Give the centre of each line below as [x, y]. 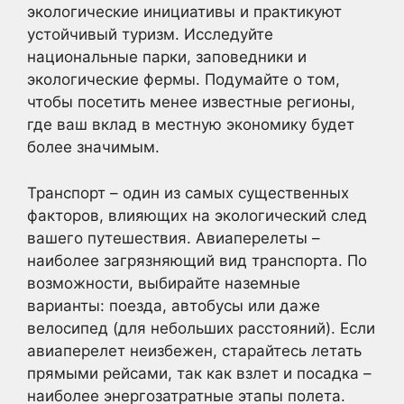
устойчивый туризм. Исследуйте [150, 35]
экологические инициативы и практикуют [184, 12]
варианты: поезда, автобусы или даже [174, 305]
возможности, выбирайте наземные [164, 283]
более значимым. [93, 147]
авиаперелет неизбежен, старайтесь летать [194, 350]
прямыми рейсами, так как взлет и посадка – [199, 373]
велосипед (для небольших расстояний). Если [201, 328]
